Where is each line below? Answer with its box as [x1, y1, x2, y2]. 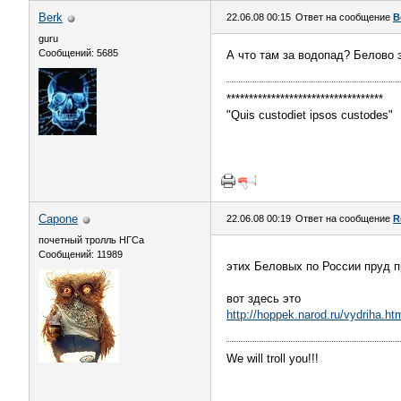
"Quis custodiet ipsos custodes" [226, 108, 393, 122]
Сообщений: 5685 [38, 47, 118, 58]
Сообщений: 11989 [38, 249, 123, 260]
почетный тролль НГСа [38, 235, 144, 245]
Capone [38, 212, 78, 226]
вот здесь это [226, 292, 301, 305]
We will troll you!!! [226, 352, 319, 365]
